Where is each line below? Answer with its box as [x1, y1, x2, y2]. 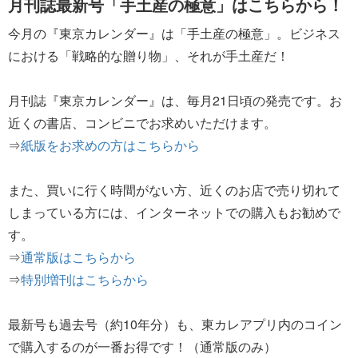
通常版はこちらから [21, 248, 136, 267]
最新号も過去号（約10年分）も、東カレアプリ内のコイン [8, 315, 342, 334]
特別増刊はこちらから [21, 270, 149, 289]
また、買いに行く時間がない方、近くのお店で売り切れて [8, 181, 340, 200]
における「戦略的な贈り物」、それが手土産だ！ [8, 46, 289, 66]
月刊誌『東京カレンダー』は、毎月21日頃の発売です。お [8, 91, 342, 110]
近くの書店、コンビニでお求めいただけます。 [8, 113, 276, 133]
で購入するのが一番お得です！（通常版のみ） [8, 337, 276, 356]
